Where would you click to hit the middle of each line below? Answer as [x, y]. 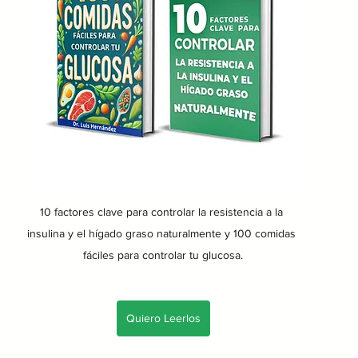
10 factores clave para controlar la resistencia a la [163, 211]
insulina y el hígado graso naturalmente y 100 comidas [163, 233]
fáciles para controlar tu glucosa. [163, 255]
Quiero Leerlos [163, 318]
